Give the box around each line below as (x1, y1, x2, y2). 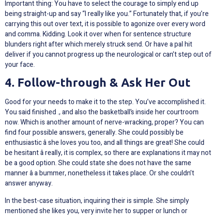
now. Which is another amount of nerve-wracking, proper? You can (5, 117, 204, 128)
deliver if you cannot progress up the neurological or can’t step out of (5, 49, 212, 60)
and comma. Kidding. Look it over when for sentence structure (5, 29, 191, 40)
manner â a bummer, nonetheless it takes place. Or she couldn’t (5, 168, 194, 179)
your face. (5, 60, 35, 70)
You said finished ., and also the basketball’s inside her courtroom (5, 107, 199, 118)
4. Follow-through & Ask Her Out (5, 76, 190, 90)
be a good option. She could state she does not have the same (5, 158, 191, 169)
